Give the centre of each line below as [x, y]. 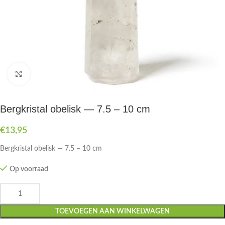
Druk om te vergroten [61, 74]
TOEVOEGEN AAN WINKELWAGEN [113, 211]
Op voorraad [29, 169]
